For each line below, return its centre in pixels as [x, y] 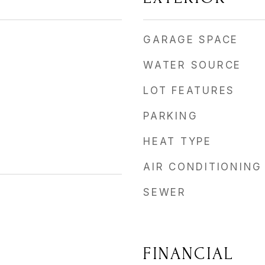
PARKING [171, 116]
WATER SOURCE [192, 65]
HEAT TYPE [177, 141]
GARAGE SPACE [191, 40]
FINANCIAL [189, 254]
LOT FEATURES [189, 91]
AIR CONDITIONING [203, 167]
